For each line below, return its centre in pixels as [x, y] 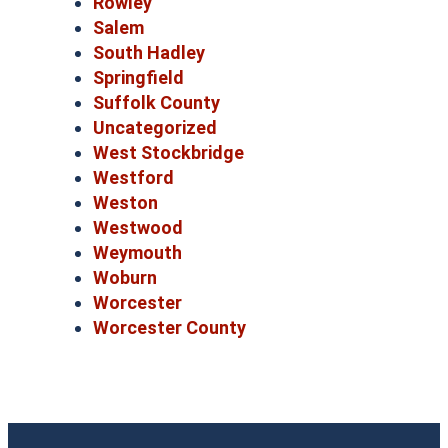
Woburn [125, 278]
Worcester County [169, 328]
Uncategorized [155, 128]
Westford [133, 178]
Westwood [138, 228]
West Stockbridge [168, 153]
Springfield [138, 78]
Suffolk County [156, 103]
